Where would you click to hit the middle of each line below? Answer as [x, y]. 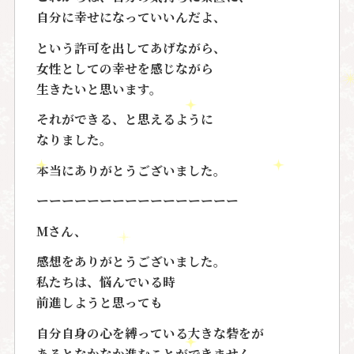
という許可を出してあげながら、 [131, 47]
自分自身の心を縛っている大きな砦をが [150, 332]
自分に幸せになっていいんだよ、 [131, 17]
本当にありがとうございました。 [131, 169]
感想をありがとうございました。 [131, 261]
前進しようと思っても [99, 302]
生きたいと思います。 [99, 88]
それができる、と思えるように [124, 119]
